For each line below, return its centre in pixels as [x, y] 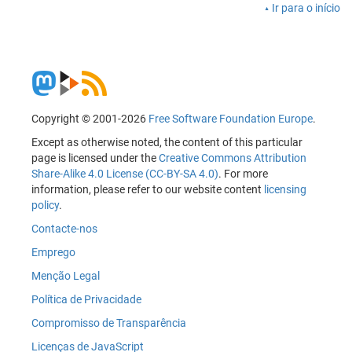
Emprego [53, 253]
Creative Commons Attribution [233, 158]
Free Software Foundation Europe [231, 119]
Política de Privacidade [86, 300]
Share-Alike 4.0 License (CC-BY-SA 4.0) [125, 174]
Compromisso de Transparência [109, 323]
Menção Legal [66, 276]
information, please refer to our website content [148, 190]
